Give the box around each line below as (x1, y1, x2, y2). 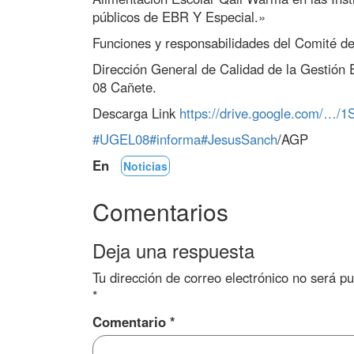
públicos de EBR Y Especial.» (92, 7, 265, 26)
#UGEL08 (92, 130, 149, 149)
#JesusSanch (201, 130, 277, 149)
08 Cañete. (92, 77, 156, 96)
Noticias (123, 158, 168, 174)
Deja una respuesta (92, 236, 254, 264)
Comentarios (92, 194, 228, 228)
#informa (149, 130, 201, 149)
